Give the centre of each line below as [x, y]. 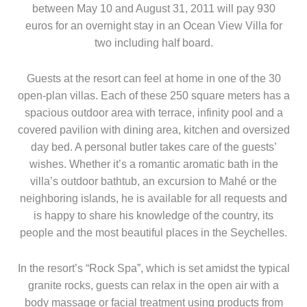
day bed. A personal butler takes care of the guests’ [153, 147]
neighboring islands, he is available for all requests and [153, 199]
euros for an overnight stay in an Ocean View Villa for [153, 26]
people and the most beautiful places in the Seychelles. [153, 233]
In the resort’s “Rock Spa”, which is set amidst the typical [153, 269]
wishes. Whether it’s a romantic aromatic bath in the [153, 164]
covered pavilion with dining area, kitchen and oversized [153, 130]
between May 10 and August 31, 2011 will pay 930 [153, 9]
